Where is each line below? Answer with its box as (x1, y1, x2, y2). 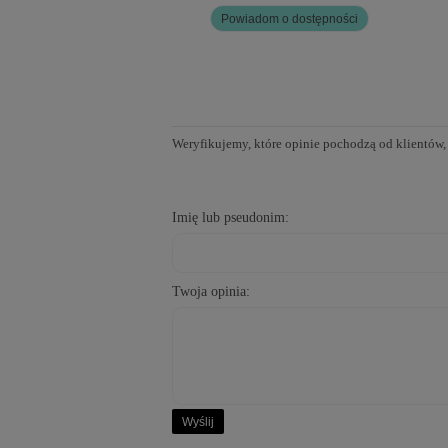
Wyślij (182, 414, 215, 429)
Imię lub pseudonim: (172, 210, 289, 226)
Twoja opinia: (172, 284, 250, 300)
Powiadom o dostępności (221, 11, 358, 26)
